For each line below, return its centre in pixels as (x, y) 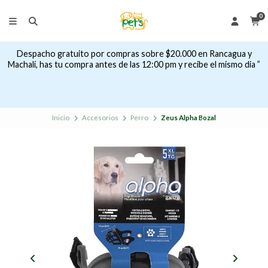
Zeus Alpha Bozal (188, 118)
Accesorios (100, 118)
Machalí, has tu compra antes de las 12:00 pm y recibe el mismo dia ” (134, 65)
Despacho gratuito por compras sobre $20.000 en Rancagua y (134, 54)
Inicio (61, 118)
